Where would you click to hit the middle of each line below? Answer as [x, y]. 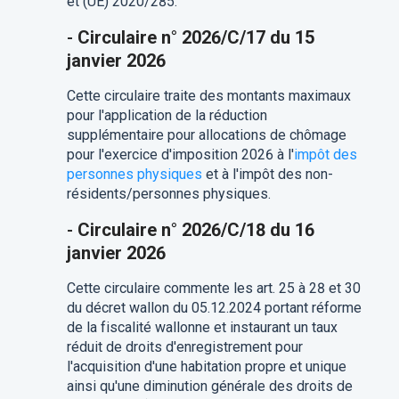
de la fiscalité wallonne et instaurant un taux [202, 328]
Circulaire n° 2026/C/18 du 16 [195, 230]
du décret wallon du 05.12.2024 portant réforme [214, 308]
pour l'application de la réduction [167, 116]
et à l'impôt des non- [267, 175]
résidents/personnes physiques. [168, 194]
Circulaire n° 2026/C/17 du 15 [195, 38]
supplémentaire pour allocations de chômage [206, 135]
